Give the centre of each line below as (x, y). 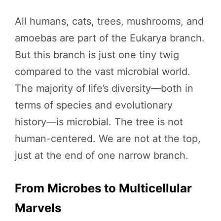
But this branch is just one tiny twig (97, 55)
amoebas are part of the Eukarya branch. (110, 38)
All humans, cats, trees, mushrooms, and (109, 21)
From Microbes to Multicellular (103, 188)
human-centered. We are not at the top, (108, 139)
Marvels (38, 208)
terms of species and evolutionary (94, 105)
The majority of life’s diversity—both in (104, 88)
